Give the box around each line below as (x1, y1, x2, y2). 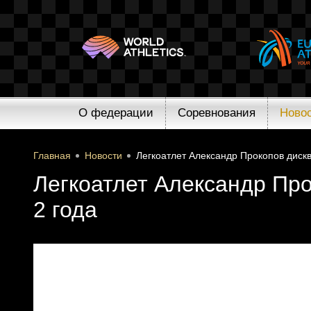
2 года (33, 197, 97, 222)
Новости (85, 150, 122, 161)
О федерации (78, 106, 153, 119)
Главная (33, 150, 71, 161)
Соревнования (178, 106, 255, 119)
